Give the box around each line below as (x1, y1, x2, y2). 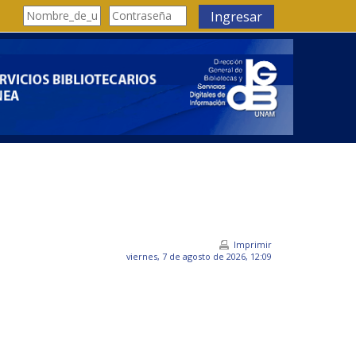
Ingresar (211, 8, 262, 25)
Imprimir (234, 238, 272, 251)
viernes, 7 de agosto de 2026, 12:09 (126, 250, 272, 263)
